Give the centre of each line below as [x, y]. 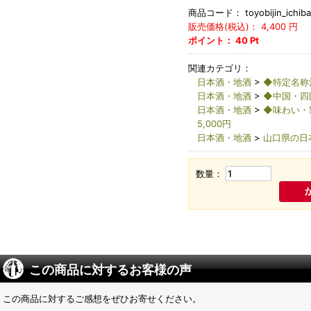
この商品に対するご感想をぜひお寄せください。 [102, 299]
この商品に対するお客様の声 [110, 270]
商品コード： [215, 13]
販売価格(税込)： [223, 27]
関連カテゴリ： [219, 68]
